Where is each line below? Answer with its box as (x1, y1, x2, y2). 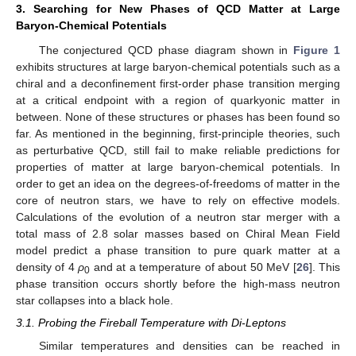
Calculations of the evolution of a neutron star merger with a (16, 211, 340, 224)
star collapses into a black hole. (16, 294, 173, 308)
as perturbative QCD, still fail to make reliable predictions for (16, 144, 340, 157)
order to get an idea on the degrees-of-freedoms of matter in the (16, 177, 340, 191)
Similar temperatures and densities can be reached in (38, 339, 340, 352)
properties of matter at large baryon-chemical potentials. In (16, 161, 340, 174)
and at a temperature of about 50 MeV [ (90, 261, 296, 274)
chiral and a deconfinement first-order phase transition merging (16, 77, 340, 91)
